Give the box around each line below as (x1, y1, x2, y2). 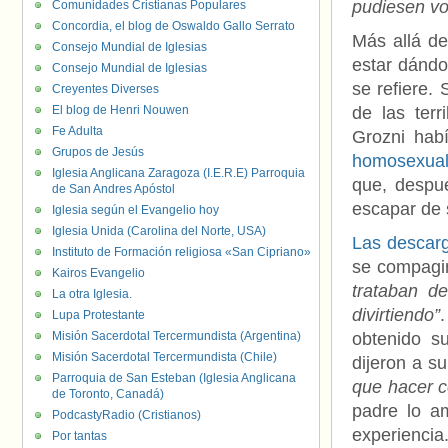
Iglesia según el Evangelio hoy (52, 203, 219, 217)
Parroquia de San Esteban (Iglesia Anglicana (52, 371, 296, 385)
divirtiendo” (352, 305, 440, 325)
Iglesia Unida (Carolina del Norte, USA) (52, 224, 266, 238)
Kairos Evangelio (52, 266, 145, 280)
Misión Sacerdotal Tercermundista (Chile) (52, 350, 277, 364)
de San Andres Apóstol (52, 182, 175, 196)
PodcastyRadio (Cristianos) (52, 408, 201, 422)
